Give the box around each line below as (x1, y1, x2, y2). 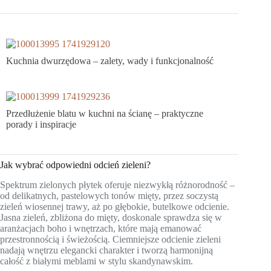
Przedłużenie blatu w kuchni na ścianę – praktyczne (6, 108, 203, 119)
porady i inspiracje (6, 119, 76, 130)
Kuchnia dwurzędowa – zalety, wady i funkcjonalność (6, 55, 214, 66)
